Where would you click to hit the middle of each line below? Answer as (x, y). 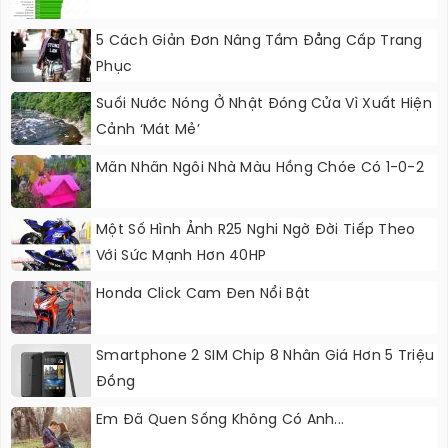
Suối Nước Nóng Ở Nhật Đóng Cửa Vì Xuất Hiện (264, 105)
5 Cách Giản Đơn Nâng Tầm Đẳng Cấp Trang (259, 42)
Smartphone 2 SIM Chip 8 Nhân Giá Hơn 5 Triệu (265, 357)
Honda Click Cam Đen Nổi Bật (203, 295)
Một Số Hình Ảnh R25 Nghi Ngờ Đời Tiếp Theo (256, 231)
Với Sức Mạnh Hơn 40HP (181, 257)
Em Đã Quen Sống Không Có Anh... (220, 421)
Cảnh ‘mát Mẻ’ (148, 131)
